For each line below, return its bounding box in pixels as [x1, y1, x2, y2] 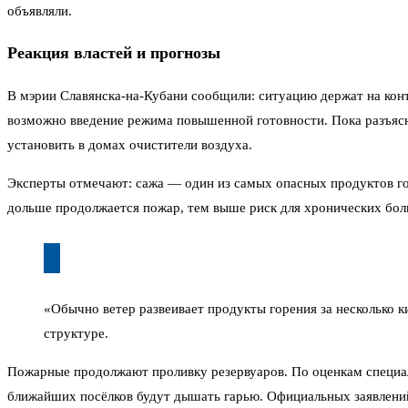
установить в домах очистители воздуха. [7, 137, 252, 152]
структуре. [44, 325, 108, 341]
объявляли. [7, 3, 72, 18]
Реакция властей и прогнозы [7, 44, 220, 63]
